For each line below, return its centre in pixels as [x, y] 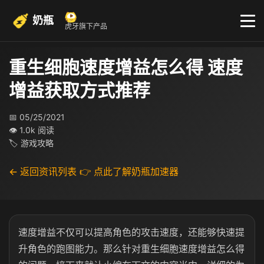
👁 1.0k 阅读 [32, 130]
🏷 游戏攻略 [31, 143]
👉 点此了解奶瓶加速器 [129, 171]
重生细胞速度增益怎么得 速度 [126, 67]
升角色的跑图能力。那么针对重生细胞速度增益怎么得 [131, 249]
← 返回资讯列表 [43, 171]
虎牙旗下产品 [86, 26]
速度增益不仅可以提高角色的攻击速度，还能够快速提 [131, 232]
